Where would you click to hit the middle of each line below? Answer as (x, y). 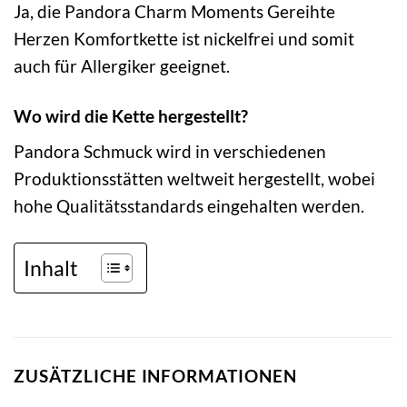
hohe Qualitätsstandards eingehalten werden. (189, 206)
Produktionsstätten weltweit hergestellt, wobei (194, 179)
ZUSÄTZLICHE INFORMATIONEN (155, 376)
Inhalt (51, 268)
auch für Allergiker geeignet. (122, 65)
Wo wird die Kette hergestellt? (131, 115)
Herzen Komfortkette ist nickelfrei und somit (184, 38)
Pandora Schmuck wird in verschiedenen (170, 152)
